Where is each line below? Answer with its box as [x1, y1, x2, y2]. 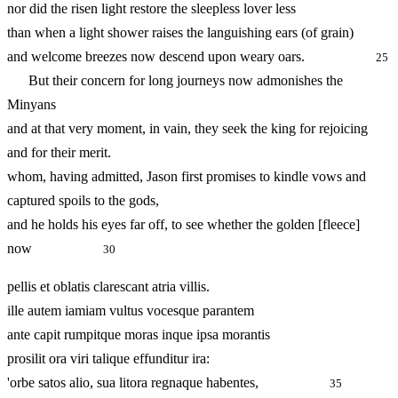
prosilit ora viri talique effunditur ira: [7, 351, 210, 367]
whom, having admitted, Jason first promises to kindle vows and [7, 169, 366, 185]
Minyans [7, 97, 56, 113]
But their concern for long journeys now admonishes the [7, 73, 343, 89]
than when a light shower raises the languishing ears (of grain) [7, 25, 354, 41]
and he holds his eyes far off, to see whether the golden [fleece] [7, 217, 360, 233]
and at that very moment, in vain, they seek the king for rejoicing [7, 121, 368, 137]
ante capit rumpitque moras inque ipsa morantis [7, 327, 270, 343]
